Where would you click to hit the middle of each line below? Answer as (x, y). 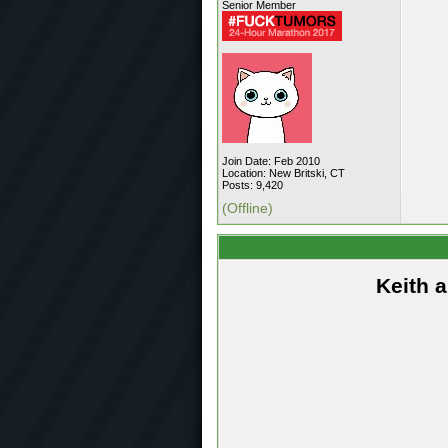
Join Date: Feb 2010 (271, 161)
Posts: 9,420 (252, 185)
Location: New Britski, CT (283, 173)
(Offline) (247, 208)
